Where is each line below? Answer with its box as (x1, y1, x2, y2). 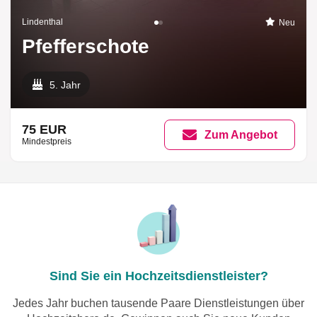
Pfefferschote (22, 35, 149, 58)
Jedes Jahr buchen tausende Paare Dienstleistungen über (13, 297, 304, 310)
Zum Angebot (204, 128, 278, 141)
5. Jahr (50, 79, 81, 91)
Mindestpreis (22, 136, 71, 146)
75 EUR (22, 122, 67, 137)
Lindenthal (22, 17, 63, 28)
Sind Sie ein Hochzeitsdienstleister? (49, 269, 268, 284)
